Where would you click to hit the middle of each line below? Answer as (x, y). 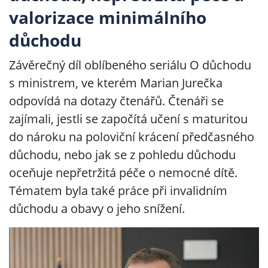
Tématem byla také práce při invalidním (118, 191)
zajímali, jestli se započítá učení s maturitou (128, 119)
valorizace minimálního (108, 17)
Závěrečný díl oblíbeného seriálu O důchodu (130, 65)
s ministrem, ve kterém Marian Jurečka (116, 83)
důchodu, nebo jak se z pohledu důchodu (122, 155)
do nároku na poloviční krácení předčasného (132, 137)
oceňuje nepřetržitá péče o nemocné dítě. (123, 173)
